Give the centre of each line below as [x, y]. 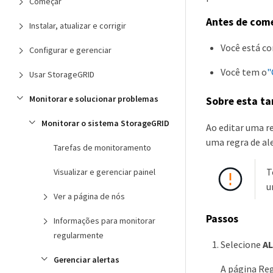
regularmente [79, 235]
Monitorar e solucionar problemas [94, 99]
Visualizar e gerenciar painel [105, 172]
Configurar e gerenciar [70, 50]
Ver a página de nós [89, 196]
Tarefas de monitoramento [102, 147]
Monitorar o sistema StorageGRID [105, 123]
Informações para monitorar [105, 221]
